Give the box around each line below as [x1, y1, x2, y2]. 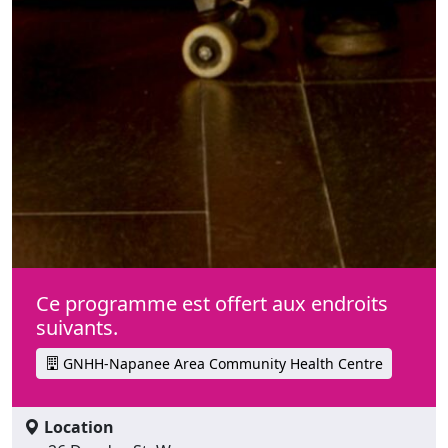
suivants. [36, 313, 118, 341]
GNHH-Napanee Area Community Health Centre [59, 353, 383, 373]
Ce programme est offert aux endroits [36, 289, 388, 317]
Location [40, 415, 114, 438]
